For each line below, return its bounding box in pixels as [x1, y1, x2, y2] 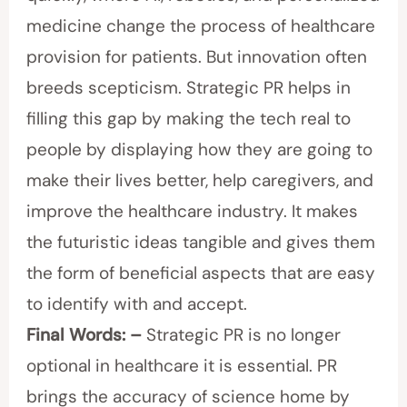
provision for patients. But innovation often [26, 45, 368, 69]
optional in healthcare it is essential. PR [26, 354, 338, 378]
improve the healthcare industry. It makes [26, 200, 359, 223]
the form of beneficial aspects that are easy [26, 262, 376, 285]
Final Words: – [26, 323, 143, 347]
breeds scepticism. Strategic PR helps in [26, 76, 352, 100]
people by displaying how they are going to [26, 138, 373, 162]
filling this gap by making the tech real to [26, 107, 352, 131]
